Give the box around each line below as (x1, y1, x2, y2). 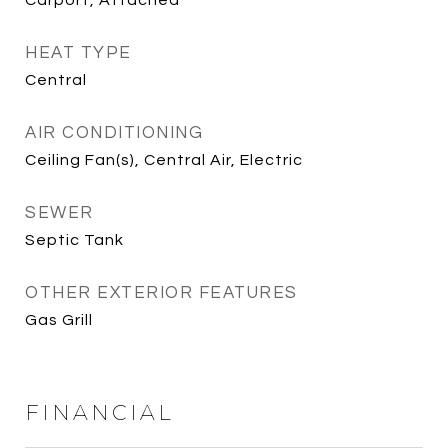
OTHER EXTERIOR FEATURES (25, 284, 298, 302)
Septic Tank (25, 232, 124, 248)
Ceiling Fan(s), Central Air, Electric (25, 152, 303, 168)
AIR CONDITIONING (25, 124, 203, 142)
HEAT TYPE (25, 44, 132, 62)
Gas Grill (25, 312, 93, 328)
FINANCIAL (25, 400, 174, 425)
